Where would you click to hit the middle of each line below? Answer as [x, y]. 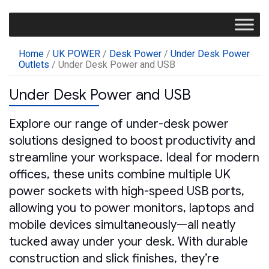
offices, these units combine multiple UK [120, 175]
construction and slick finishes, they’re [114, 259]
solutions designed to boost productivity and [132, 141]
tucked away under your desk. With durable [128, 242]
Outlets [34, 64]
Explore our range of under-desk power [119, 124]
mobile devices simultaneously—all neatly [122, 225]
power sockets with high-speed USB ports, [127, 192]
